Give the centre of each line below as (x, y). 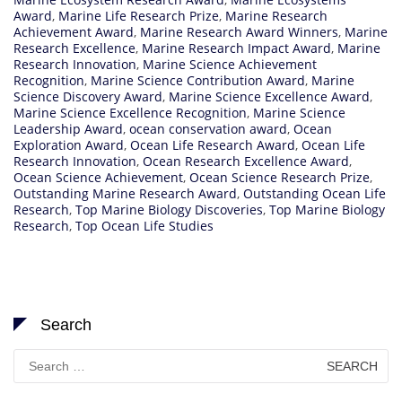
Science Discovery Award (88, 96)
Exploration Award (69, 144)
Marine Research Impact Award (236, 48)
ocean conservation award (208, 128)
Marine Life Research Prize (139, 15)
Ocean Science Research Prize (280, 177)
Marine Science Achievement (230, 64)
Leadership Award (68, 128)
